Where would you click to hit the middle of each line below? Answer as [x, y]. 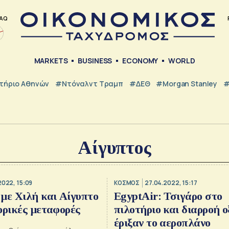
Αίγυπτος [114, 148]
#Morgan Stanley [187, 83]
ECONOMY [140, 61]
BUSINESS [95, 61]
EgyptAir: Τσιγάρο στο [168, 196]
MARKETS [51, 61]
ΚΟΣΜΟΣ [127, 182]
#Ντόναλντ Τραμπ [89, 83]
